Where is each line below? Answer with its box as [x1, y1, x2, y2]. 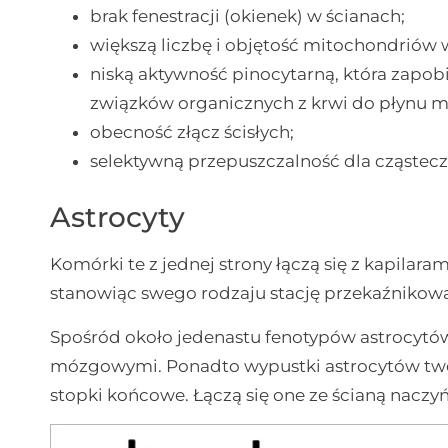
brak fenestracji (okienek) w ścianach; [90, 5, 406, 26]
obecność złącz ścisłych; [90, 121, 295, 142]
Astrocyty [50, 200, 186, 235]
